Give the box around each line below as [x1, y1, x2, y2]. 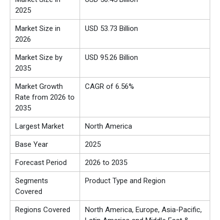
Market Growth [15, 82, 63, 91]
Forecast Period [15, 158, 67, 167]
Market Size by [15, 53, 62, 62]
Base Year [15, 140, 48, 149]
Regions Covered [15, 205, 70, 215]
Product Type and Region [85, 176, 165, 186]
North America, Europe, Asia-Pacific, [85, 205, 202, 215]
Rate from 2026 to [15, 93, 75, 102]
